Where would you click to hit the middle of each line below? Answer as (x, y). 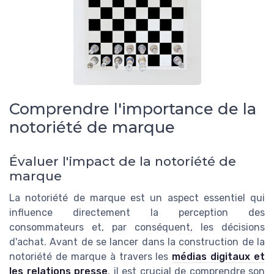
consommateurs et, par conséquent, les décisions (137, 228)
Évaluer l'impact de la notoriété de (123, 161)
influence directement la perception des (137, 213)
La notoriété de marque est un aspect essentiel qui (137, 198)
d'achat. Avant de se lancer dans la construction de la (137, 242)
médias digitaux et (218, 257)
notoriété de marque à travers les (91, 257)
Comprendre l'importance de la (133, 109)
